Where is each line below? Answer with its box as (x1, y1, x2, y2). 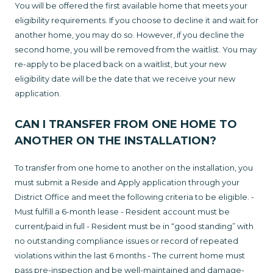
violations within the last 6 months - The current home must (15, 250, 245, 261)
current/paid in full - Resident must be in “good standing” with (15, 221, 253, 232)
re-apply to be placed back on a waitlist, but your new (15, 59, 226, 69)
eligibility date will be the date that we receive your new (15, 74, 235, 84)
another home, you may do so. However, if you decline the (15, 30, 244, 40)
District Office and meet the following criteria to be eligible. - (15, 192, 254, 202)
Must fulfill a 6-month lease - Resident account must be (15, 207, 230, 217)
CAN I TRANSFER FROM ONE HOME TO (15, 118, 237, 132)
